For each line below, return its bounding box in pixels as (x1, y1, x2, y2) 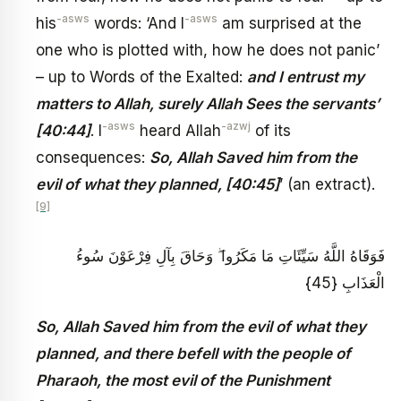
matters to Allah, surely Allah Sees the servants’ (36, 95, 380, 114)
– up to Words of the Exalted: (36, 68, 247, 87)
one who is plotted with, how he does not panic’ (36, 41, 380, 60)
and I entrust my (247, 68, 364, 87)
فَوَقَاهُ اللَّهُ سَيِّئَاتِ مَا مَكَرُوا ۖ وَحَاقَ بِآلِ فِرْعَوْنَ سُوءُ (76, 246, 385, 265)
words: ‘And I (90, 14, 184, 33)
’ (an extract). (279, 175, 375, 194)
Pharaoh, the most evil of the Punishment (36, 371, 330, 390)
